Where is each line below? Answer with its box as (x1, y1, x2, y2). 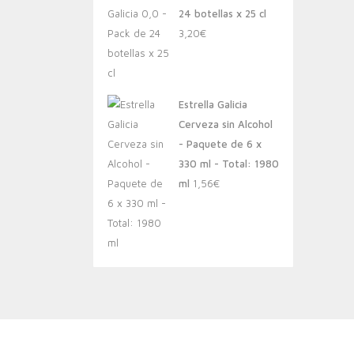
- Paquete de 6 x (179, 137, 262, 150)
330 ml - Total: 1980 (179, 157, 279, 170)
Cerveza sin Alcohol (179, 118, 273, 130)
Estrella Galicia (179, 98, 247, 111)
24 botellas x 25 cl (179, 7, 266, 20)
